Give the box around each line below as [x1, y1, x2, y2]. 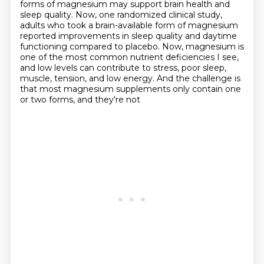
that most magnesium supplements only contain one [19, 84, 241, 94]
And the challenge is [156, 73, 240, 84]
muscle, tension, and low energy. [19, 73, 157, 84]
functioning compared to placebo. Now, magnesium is [19, 41, 244, 52]
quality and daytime [155, 31, 237, 41]
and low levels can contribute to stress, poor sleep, [19, 62, 226, 73]
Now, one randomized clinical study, [75, 9, 222, 20]
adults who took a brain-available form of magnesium [19, 20, 238, 31]
